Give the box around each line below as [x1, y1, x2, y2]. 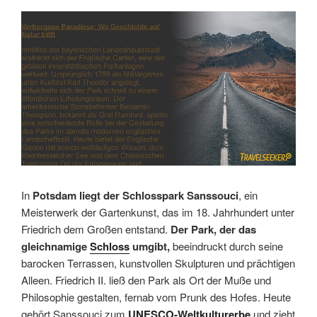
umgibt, [129, 238, 170, 254]
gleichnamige [21, 238, 90, 254]
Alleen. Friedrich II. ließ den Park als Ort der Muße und [21, 272, 271, 287]
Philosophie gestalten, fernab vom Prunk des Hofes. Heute [21, 289, 291, 304]
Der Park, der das [171, 221, 256, 237]
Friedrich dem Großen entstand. [21, 221, 171, 236]
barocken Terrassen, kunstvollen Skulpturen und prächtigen [21, 255, 295, 270]
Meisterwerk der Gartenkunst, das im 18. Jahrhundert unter [21, 204, 294, 219]
